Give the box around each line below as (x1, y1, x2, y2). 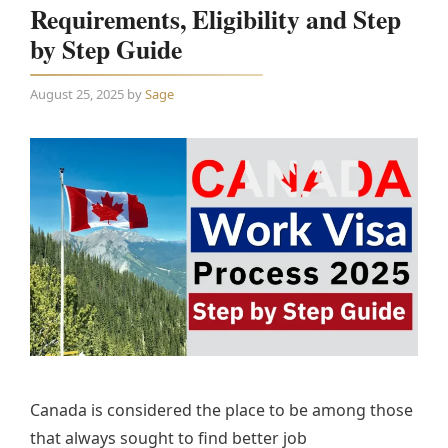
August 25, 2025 (30, 84, 124, 103)
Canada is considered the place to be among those (30, 398, 413, 421)
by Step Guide (30, 30, 182, 69)
